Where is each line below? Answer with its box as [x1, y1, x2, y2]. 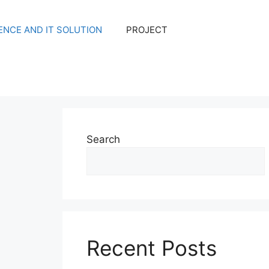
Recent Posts [86, 235, 217, 261]
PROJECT [125, 24, 168, 35]
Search [86, 133, 120, 145]
